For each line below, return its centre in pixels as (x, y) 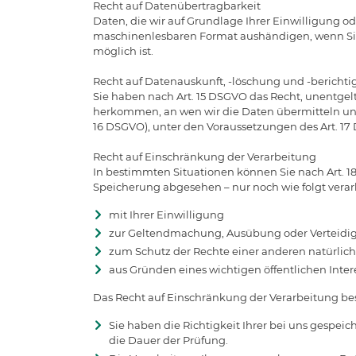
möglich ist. (123, 50)
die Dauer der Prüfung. (168, 340)
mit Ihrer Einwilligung (166, 214)
